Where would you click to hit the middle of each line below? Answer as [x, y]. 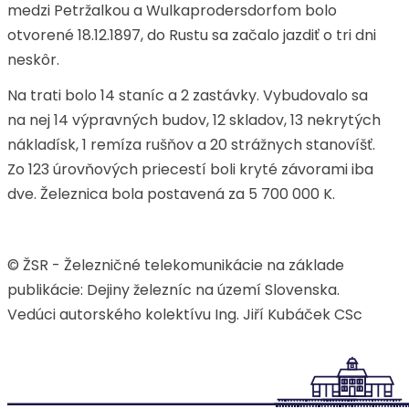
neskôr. [33, 60]
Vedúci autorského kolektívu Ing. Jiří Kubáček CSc [185, 315]
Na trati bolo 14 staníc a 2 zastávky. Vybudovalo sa [188, 95]
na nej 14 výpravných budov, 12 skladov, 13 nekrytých [194, 120]
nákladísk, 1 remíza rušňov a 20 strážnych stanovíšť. [191, 145]
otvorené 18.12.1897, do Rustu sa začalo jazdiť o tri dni [192, 35]
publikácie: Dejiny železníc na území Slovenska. [175, 290]
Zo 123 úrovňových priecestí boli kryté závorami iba [190, 169]
